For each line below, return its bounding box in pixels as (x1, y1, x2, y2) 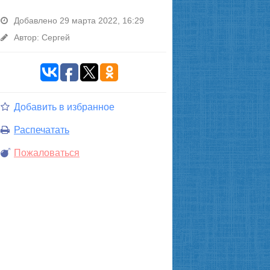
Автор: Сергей (14, 33, 70, 42)
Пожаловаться (14, 148, 80, 158)
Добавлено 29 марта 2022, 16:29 (14, 16, 144, 25)
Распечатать (14, 125, 69, 135)
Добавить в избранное (14, 102, 115, 112)
